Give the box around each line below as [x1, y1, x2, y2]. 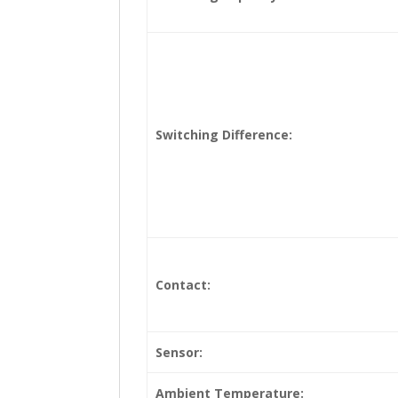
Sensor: [155, 343, 203, 361]
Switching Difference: [155, 125, 292, 143]
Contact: [155, 275, 211, 293]
